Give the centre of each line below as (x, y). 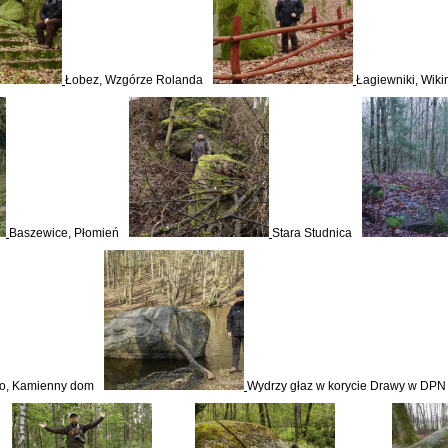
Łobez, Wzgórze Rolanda (134, 80)
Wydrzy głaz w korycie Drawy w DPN (346, 386)
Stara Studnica (312, 233)
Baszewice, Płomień (64, 233)
